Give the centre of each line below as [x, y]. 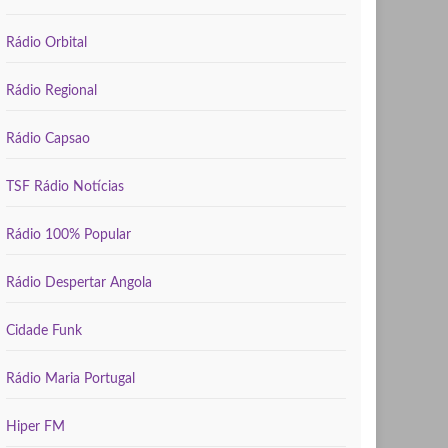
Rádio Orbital [46, 43]
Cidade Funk [44, 331]
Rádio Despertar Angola [79, 283]
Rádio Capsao [48, 139]
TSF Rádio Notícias [65, 187]
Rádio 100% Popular [68, 235]
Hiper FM [35, 427]
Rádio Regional [51, 91]
